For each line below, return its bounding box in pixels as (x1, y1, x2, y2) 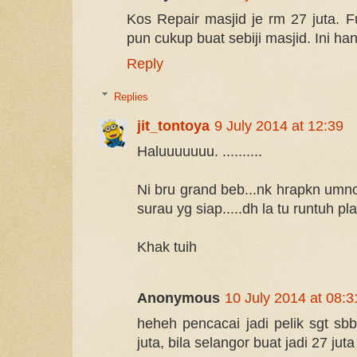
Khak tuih (136, 239, 197, 256)
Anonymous (136, 290, 220, 307)
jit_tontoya (136, 118, 210, 135)
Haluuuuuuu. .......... (136, 143, 262, 160)
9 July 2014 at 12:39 (214, 118, 343, 135)
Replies (113, 90, 148, 103)
